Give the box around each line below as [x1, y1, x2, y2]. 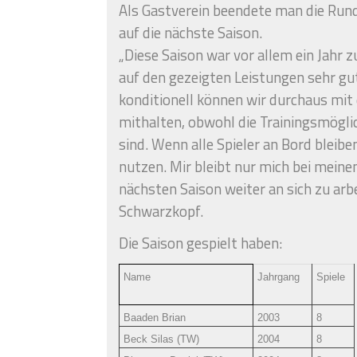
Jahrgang [257, 270, 300, 283]
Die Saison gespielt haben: [119, 231, 283, 254]
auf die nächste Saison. [119, 21, 263, 44]
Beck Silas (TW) [124, 332, 200, 345]
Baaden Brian [124, 311, 186, 324]
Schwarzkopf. [119, 199, 204, 222]
